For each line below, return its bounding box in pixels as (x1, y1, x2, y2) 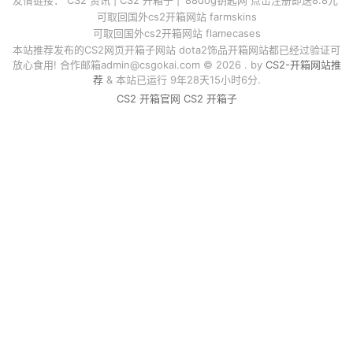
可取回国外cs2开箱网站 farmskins (96, 9, 257, 23)
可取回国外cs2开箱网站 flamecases (92, 26, 261, 39)
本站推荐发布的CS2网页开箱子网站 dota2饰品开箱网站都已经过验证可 (13, 43, 340, 56)
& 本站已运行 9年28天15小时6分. (102, 72, 261, 86)
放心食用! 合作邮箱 (12, 58, 101, 71)
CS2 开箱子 (183, 91, 237, 105)
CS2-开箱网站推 (265, 58, 341, 71)
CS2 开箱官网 (116, 91, 180, 105)
